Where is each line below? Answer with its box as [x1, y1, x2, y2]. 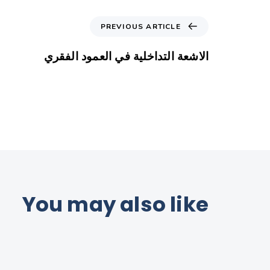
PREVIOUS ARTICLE [100, 21, 181, 31]
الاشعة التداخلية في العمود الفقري [43, 48, 209, 64]
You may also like [22, 190, 209, 219]
